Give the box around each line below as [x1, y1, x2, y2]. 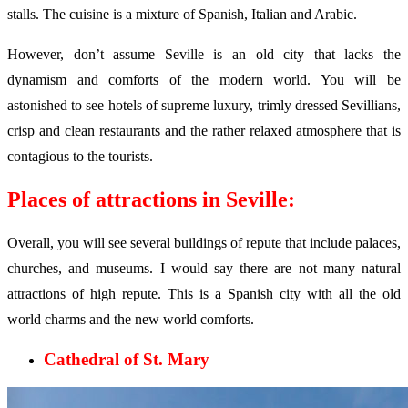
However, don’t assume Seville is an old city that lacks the [7, 46, 401, 63]
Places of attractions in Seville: [7, 188, 295, 212]
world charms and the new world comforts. [7, 311, 254, 328]
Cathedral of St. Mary [44, 349, 209, 369]
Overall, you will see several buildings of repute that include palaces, [7, 235, 401, 251]
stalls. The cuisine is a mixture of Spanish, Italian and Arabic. [7, 6, 357, 23]
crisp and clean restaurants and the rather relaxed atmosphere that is [7, 123, 401, 139]
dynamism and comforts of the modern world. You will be [7, 72, 401, 88]
